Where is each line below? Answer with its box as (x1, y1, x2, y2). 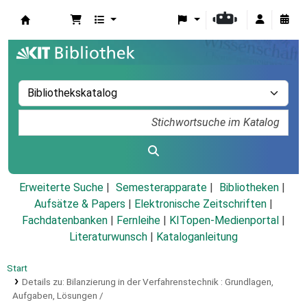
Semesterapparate (115, 181, 207, 195)
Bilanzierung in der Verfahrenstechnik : (66, 276, 223, 288)
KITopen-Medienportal (169, 214, 279, 228)
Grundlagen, (224, 276, 273, 288)
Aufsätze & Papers (34, 197, 125, 211)
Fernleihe (116, 214, 160, 228)
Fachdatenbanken (22, 214, 108, 228)
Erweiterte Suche (19, 181, 103, 195)
